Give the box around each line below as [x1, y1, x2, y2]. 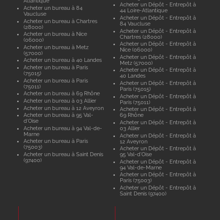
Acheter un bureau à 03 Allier [23, 97, 96, 104]
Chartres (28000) [120, 33, 163, 40]
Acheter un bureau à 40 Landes [23, 57, 102, 63]
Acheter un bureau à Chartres [23, 18, 97, 24]
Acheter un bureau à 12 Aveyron [23, 105, 104, 111]
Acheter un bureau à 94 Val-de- [23, 125, 102, 131]
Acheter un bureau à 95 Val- [23, 112, 93, 118]
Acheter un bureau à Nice [23, 31, 87, 37]
